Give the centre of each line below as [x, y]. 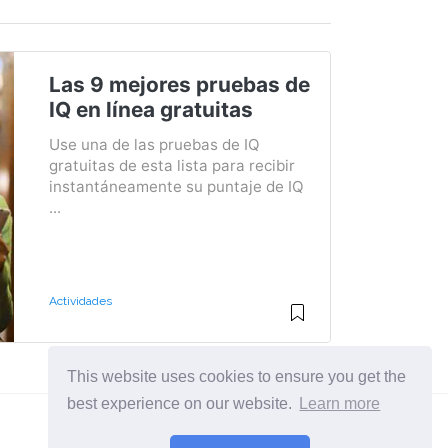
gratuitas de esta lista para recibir [171, 165]
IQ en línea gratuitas [150, 109]
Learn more [340, 404]
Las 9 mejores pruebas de [179, 84]
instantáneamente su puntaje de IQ [176, 186]
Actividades [80, 301]
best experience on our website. [182, 404]
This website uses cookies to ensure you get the [237, 376]
